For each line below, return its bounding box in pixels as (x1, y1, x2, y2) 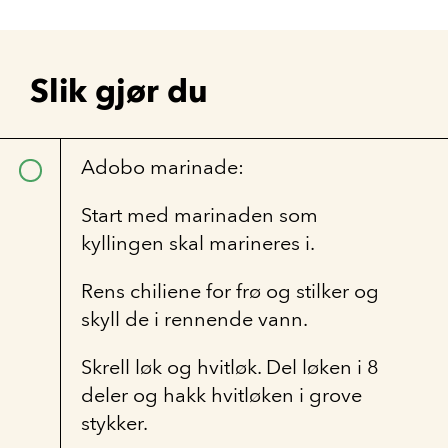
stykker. (81, 411, 148, 435)
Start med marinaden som (81, 203, 318, 227)
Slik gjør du (30, 71, 208, 110)
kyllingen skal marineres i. (81, 231, 315, 255)
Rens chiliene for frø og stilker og (81, 279, 379, 303)
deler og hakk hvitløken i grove (81, 383, 362, 407)
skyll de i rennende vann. (81, 307, 308, 331)
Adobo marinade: (81, 155, 244, 179)
